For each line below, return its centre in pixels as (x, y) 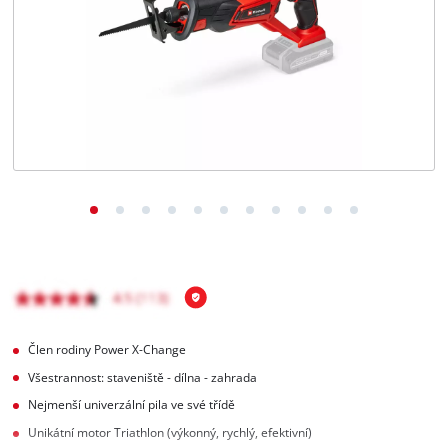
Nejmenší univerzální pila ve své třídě (132, 405)
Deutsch (77, 95)
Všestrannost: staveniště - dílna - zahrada (143, 377)
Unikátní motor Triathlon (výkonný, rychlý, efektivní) (170, 433)
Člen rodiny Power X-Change (107, 349)
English (74, 55)
